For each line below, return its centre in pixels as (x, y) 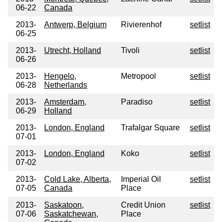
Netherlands (66, 85)
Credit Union (143, 205)
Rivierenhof (141, 25)
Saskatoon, (64, 205)
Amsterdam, (65, 102)
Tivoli (130, 51)
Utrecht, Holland (73, 51)
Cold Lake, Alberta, (78, 179)
